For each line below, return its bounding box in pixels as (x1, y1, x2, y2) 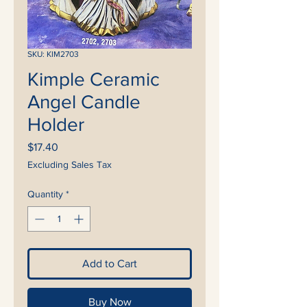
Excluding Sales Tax (27, 159, 112, 170)
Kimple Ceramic (27, 69, 160, 90)
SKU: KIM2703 (27, 49, 79, 59)
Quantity (27, 188, 63, 199)
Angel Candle (27, 91, 140, 112)
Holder (27, 114, 84, 135)
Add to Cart (82, 258, 137, 269)
